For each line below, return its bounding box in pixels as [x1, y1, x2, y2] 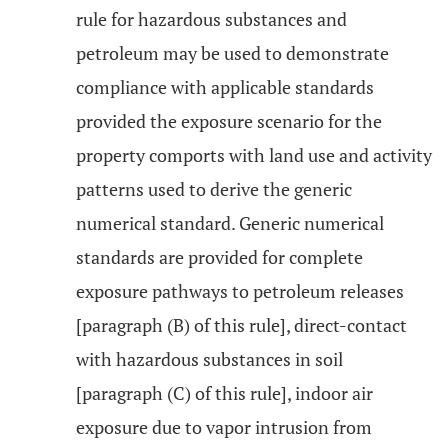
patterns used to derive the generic [76, 177, 352, 201]
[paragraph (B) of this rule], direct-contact [76, 313, 407, 337]
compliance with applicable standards [76, 75, 374, 99]
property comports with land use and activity [76, 143, 432, 167]
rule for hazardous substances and [76, 7, 347, 31]
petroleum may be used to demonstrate [76, 41, 389, 65]
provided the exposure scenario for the [76, 109, 382, 133]
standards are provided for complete [76, 245, 363, 269]
